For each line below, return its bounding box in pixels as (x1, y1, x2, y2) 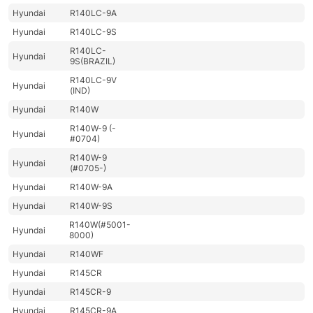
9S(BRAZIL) (70, 56, 116, 67)
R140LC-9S (70, 27, 117, 38)
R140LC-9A (70, 8, 117, 19)
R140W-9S (70, 201, 113, 212)
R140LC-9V (70, 75, 117, 86)
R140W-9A (70, 182, 113, 193)
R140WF (70, 249, 104, 260)
